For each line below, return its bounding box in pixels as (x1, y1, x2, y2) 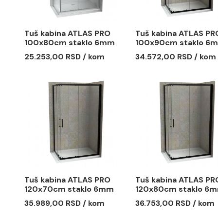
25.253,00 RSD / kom (51, 129, 141, 142)
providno (51, 125, 91, 136)
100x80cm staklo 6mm (51, 114, 152, 126)
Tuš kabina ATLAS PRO (51, 104, 147, 116)
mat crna (174, 125, 214, 136)
